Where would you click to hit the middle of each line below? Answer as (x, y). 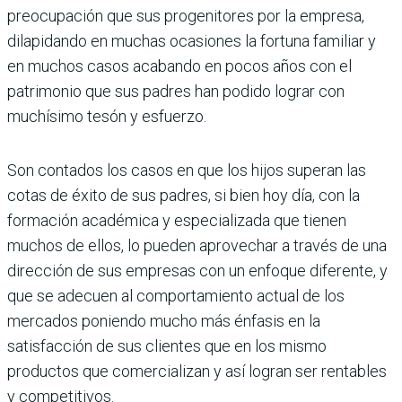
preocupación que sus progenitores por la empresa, (186, 16)
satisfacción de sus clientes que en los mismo (167, 346)
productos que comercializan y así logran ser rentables (197, 371)
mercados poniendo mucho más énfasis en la (164, 321)
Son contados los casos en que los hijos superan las (187, 170)
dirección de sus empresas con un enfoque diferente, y (197, 271)
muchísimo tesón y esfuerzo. (107, 116)
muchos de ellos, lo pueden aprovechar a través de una (197, 245)
